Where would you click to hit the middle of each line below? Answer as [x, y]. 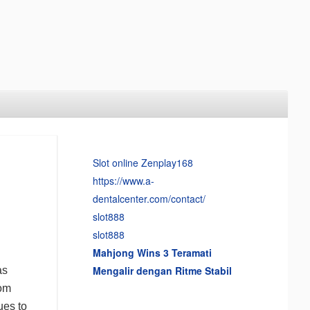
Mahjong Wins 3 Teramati [152, 252]
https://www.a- [123, 180]
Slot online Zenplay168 [143, 162]
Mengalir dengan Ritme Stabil [162, 270]
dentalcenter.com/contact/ [149, 198]
